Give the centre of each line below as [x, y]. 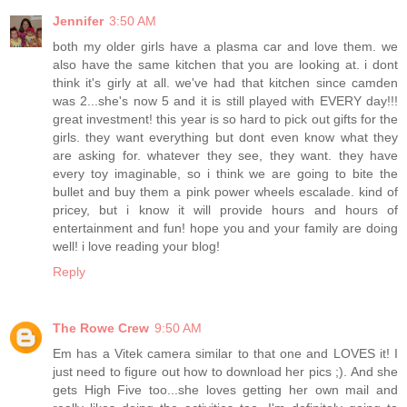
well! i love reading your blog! [136, 246]
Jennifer [78, 20]
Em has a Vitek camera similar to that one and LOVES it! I [225, 353]
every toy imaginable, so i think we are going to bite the [225, 173]
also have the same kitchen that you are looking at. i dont [225, 64]
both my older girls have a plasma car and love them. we [225, 46]
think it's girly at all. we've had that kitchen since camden [225, 82]
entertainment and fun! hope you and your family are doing [225, 228]
